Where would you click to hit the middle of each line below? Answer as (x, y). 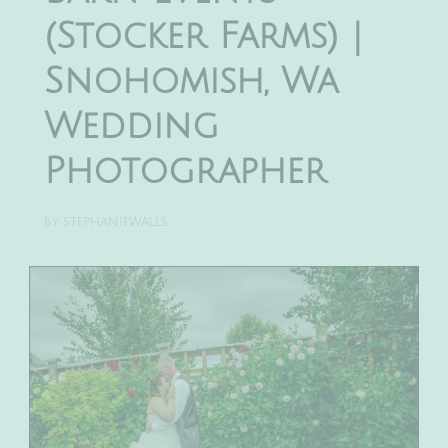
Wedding (131, 126)
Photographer (185, 171)
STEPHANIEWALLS (115, 222)
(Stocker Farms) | (203, 36)
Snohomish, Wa (191, 81)
